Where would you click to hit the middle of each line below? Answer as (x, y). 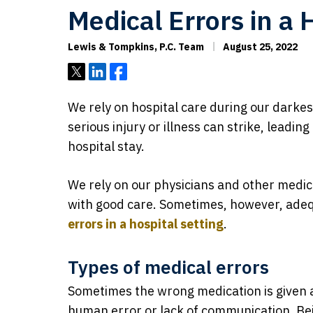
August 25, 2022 (259, 47)
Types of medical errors (168, 267)
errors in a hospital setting (146, 224)
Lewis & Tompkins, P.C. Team (136, 47)
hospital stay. (106, 146)
